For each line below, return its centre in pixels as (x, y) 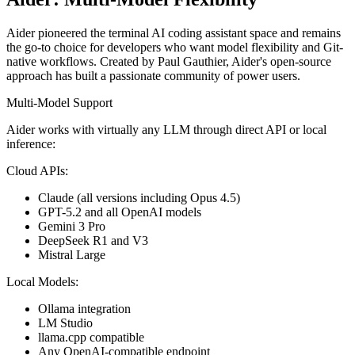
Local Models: (42, 281)
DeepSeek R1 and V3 (93, 240)
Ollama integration (84, 308)
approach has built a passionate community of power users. (153, 75)
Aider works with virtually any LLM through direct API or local (166, 129)
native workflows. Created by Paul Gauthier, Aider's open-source (169, 61)
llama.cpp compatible (91, 337)
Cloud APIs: (37, 170)
